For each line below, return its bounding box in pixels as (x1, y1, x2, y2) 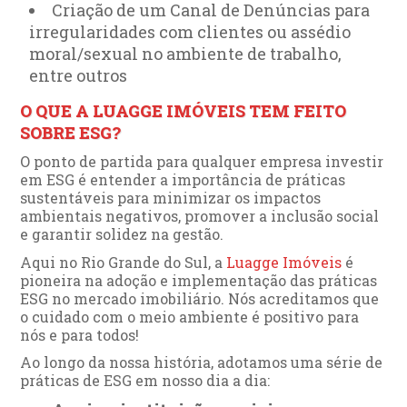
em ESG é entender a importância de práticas (20, 169, 346, 189)
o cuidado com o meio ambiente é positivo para (20, 306, 360, 326)
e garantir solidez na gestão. (20, 223, 224, 243)
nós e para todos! (20, 324, 140, 344)
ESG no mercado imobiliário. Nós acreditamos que (20, 288, 380, 308)
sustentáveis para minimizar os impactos (20, 187, 322, 207)
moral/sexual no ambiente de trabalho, (29, 42, 342, 65)
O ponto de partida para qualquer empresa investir (20, 151, 384, 171)
